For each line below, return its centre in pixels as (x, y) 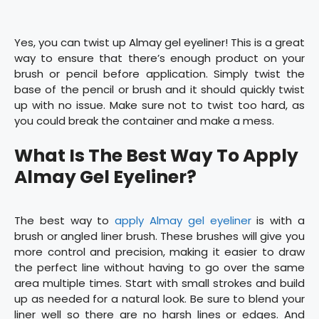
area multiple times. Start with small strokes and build (159, 283)
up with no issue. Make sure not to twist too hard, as (159, 105)
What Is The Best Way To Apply (156, 155)
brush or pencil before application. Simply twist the (159, 74)
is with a (278, 220)
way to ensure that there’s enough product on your (159, 58)
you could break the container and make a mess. (144, 121)
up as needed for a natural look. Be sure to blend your (159, 298)
